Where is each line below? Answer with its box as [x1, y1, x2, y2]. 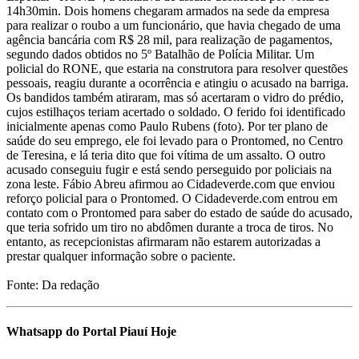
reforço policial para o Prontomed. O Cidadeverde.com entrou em [6, 192, 337, 206]
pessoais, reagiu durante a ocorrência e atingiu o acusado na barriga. [6, 76, 349, 91]
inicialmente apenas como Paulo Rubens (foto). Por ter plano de [6, 119, 328, 134]
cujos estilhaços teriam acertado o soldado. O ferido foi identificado [6, 105, 345, 119]
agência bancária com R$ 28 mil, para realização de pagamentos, [6, 33, 333, 47]
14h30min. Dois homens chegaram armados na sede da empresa [6, 4, 329, 18]
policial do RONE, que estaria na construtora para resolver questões [6, 62, 348, 76]
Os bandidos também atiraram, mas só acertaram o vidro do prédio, [6, 91, 344, 105]
